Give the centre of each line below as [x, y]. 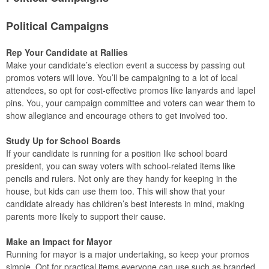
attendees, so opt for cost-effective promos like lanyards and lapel [131, 90]
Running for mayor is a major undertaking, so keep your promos [128, 254]
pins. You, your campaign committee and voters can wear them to [131, 103]
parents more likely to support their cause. [86, 216]
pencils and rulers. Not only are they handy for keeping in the [122, 178]
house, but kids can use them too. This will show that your [116, 191]
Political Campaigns [57, 26]
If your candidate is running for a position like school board [117, 153]
